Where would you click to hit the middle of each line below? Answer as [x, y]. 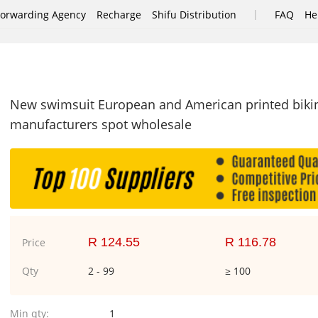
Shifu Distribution [194, 14]
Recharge [119, 14]
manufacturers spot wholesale [101, 124]
